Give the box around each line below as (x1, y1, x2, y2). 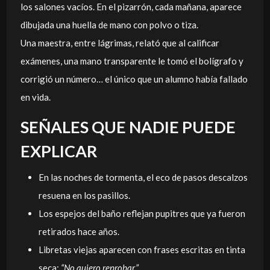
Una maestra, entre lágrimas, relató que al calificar (20, 37, 219, 48)
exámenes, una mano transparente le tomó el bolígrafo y (20, 55, 243, 66)
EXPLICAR (20, 141, 98, 161)
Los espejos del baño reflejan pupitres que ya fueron (38, 207, 245, 219)
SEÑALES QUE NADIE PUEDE (20, 117, 236, 137)
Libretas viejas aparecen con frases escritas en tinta (38, 243, 245, 255)
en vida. (20, 92, 51, 102)
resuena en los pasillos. (38, 189, 130, 201)
